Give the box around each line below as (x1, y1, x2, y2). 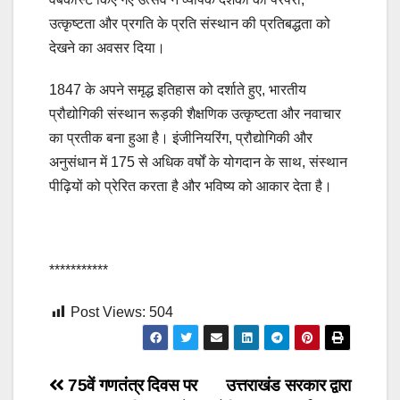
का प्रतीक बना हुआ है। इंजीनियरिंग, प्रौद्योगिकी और (49, 130, 312, 146)
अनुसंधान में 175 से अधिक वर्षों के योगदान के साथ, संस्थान (49, 154, 347, 171)
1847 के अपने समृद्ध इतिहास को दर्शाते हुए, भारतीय (49, 82, 306, 98)
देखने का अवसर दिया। (49, 40, 165, 56)
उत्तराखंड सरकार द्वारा (225, 376, 351, 396)
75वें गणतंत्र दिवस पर (63, 376, 198, 396)
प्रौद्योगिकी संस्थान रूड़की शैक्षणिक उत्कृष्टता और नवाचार (49, 106, 341, 122)
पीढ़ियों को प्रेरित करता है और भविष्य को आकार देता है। (49, 179, 332, 195)
